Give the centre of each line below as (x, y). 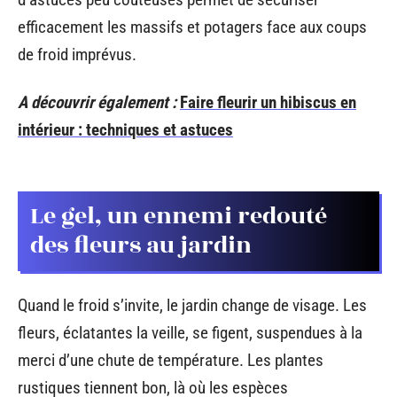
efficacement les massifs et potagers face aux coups (192, 27)
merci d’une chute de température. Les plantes (171, 360)
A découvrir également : (97, 102)
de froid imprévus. (77, 54)
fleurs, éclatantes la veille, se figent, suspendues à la (190, 332)
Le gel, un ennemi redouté (179, 216)
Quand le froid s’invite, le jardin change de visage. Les (192, 305)
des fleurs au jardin (141, 245)
